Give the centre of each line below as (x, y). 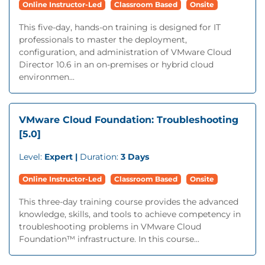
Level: (32, 157)
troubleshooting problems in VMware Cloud (110, 227)
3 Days (135, 157)
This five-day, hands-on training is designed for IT (120, 27)
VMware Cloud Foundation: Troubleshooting (129, 120)
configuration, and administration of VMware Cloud (125, 52)
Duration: (100, 157)
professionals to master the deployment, (103, 40)
